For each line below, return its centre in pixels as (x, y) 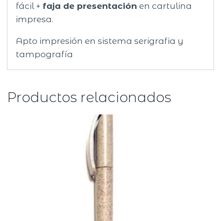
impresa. (35, 19)
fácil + (28, 6)
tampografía (45, 55)
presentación (107, 6)
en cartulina (165, 6)
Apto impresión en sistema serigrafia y (100, 41)
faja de (59, 6)
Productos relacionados (89, 97)
